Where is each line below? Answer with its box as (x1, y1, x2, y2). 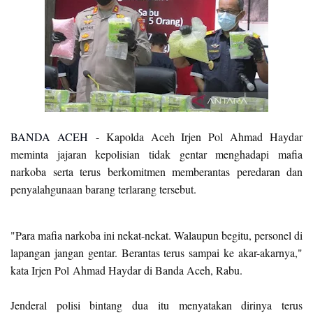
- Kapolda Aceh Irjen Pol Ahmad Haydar (87, 129, 303, 144)
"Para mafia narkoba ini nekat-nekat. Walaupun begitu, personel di (10, 228, 303, 242)
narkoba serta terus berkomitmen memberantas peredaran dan (10, 164, 303, 179)
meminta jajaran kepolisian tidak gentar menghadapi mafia (10, 147, 303, 161)
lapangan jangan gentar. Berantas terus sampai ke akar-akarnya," (10, 245, 303, 260)
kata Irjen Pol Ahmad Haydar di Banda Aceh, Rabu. (10, 263, 242, 277)
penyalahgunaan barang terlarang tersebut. (10, 182, 196, 196)
